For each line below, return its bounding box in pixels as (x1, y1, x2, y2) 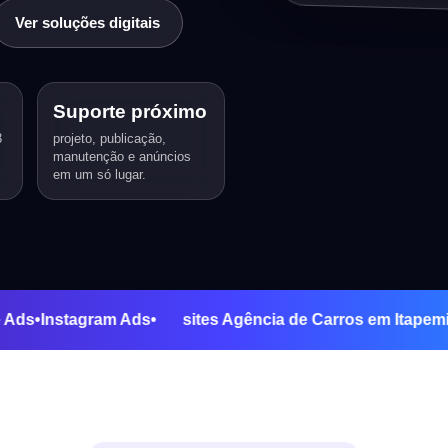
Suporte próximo (53, 101, 208, 123)
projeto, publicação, (53, 131, 167, 147)
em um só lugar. (53, 167, 147, 183)
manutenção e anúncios (53, 149, 192, 165)
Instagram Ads (87, 311, 198, 329)
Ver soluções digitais (15, 14, 160, 32)
